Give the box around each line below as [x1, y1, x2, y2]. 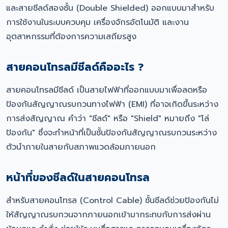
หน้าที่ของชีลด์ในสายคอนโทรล [6, 169, 150, 186]
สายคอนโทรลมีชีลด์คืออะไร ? [6, 59, 144, 75]
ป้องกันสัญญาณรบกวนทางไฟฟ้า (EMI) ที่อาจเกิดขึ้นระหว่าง [6, 98, 218, 110]
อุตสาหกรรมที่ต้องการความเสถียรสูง [6, 31, 136, 43]
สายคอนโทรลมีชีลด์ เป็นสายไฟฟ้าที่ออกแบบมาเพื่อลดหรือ [6, 84, 207, 96]
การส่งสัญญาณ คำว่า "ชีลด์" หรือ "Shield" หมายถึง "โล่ [6, 112, 209, 125]
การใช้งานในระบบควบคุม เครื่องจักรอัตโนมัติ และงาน [6, 16, 189, 28]
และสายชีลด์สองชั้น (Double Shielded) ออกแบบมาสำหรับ [6, 2, 214, 14]
